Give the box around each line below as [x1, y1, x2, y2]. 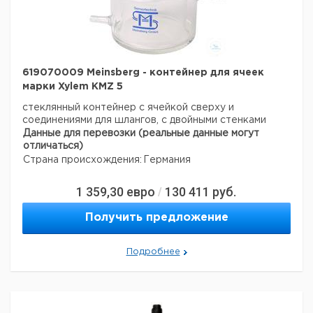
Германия [143, 156, 191, 164]
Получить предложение [85, 212, 228, 223]
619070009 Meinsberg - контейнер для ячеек [22, 68, 264, 77]
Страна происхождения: [23, 156, 142, 164]
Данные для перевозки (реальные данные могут [23, 129, 259, 138]
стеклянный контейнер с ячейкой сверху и [22, 103, 234, 112]
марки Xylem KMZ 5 [22, 82, 123, 91]
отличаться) [23, 142, 83, 150]
